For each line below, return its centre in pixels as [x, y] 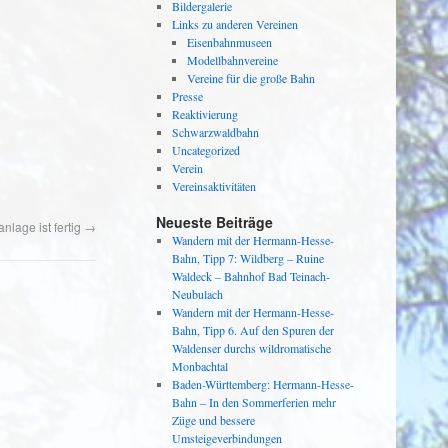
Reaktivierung [204, 114]
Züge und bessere [213, 420]
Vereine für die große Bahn [251, 78]
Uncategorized [205, 150]
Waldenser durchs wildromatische [251, 348]
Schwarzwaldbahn [215, 132]
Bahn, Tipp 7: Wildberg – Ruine [247, 258]
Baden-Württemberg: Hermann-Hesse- [262, 384]
